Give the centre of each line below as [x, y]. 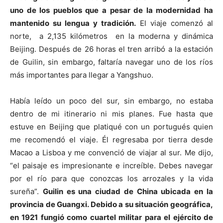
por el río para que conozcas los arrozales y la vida [111, 179]
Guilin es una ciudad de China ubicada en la [128, 192]
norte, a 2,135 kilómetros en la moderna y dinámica [111, 36]
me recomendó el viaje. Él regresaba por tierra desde [111, 140]
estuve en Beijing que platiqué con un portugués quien [111, 127]
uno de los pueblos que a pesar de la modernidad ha [111, 10]
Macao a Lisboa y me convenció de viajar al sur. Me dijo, [111, 153]
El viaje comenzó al [174, 23]
